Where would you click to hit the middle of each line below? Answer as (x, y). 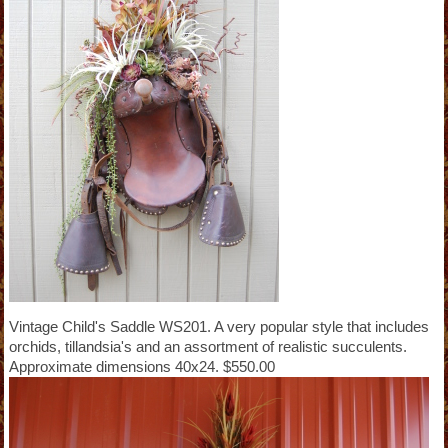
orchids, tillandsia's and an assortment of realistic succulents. (207, 346)
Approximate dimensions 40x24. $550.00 (141, 366)
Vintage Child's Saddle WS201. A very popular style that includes (218, 326)
